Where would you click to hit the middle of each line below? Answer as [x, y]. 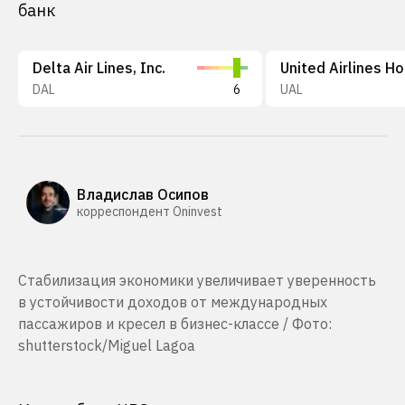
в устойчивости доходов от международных [173, 302]
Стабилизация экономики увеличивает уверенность [197, 280]
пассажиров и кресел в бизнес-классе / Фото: [175, 324]
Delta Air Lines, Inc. [99, 68]
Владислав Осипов [143, 194]
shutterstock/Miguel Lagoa [107, 345]
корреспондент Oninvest [150, 211]
